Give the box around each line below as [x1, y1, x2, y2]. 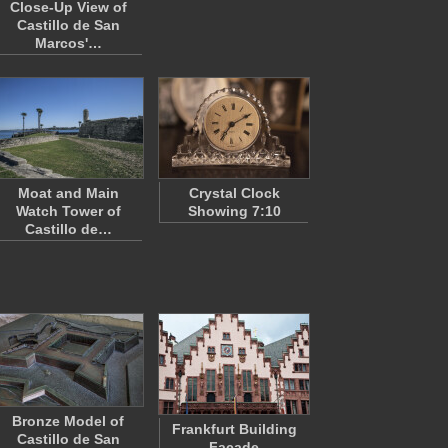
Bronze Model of [12, 413, 124, 429]
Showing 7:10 [187, 203, 281, 219]
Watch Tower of [15, 203, 121, 219]
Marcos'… [34, 35, 102, 51]
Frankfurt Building [171, 421, 297, 437]
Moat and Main [17, 185, 119, 201]
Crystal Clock [188, 185, 280, 201]
